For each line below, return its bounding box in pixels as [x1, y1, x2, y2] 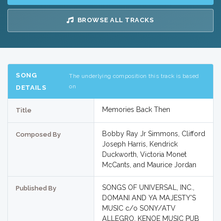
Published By [16, 184, 56, 192]
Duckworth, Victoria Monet [102, 150, 186, 159]
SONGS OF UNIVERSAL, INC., [102, 184, 194, 192]
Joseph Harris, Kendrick [102, 140, 178, 148]
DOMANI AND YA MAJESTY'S [102, 194, 196, 202]
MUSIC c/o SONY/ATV [102, 204, 176, 213]
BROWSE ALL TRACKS [77, 16, 154, 24]
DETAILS [16, 83, 47, 91]
